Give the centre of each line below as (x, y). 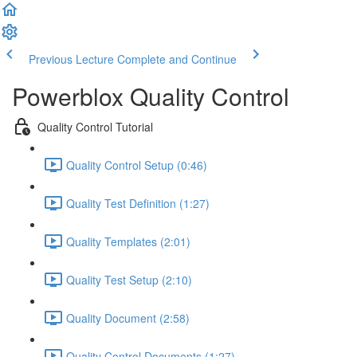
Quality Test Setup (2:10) (129, 279)
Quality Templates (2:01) (128, 241)
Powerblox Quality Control (151, 96)
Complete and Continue (177, 59)
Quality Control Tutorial (95, 126)
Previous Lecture (71, 59)
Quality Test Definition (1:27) (138, 203)
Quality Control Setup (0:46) (137, 165)
